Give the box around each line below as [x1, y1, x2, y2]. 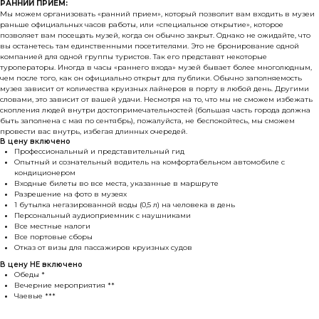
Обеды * [14, 269, 45, 279]
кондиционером [14, 167, 75, 177]
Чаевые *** [14, 291, 56, 300]
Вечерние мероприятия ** [14, 280, 115, 290]
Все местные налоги [14, 221, 90, 231]
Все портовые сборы [14, 231, 93, 241]
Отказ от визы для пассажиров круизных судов [14, 242, 192, 252]
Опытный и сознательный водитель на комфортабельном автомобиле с [14, 157, 285, 167]
